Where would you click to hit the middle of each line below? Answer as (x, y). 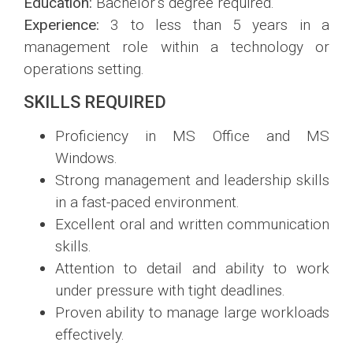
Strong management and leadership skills (192, 180)
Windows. (86, 158)
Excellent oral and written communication (192, 224)
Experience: (61, 25)
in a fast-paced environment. (147, 202)
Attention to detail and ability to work (192, 268)
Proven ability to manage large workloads (192, 312)
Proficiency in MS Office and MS (192, 136)
